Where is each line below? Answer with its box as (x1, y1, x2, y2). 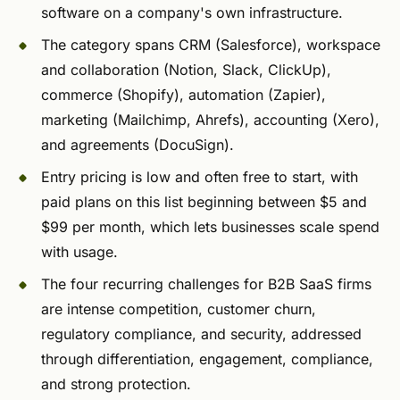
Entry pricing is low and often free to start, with (41, 168, 358, 187)
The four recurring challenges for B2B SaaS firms (41, 275, 371, 294)
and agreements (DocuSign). (41, 136, 234, 154)
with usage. (41, 243, 118, 262)
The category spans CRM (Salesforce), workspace (41, 36, 380, 54)
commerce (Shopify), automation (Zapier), (41, 86, 326, 104)
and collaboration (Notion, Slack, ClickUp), (41, 61, 331, 79)
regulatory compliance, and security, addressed (41, 325, 362, 344)
